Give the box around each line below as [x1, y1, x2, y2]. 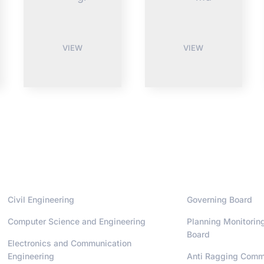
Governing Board [187, 194, 253, 205]
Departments [7, 154, 81, 170]
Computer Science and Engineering [7, 216, 146, 227]
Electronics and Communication [7, 238, 131, 249]
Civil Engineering [7, 194, 74, 205]
